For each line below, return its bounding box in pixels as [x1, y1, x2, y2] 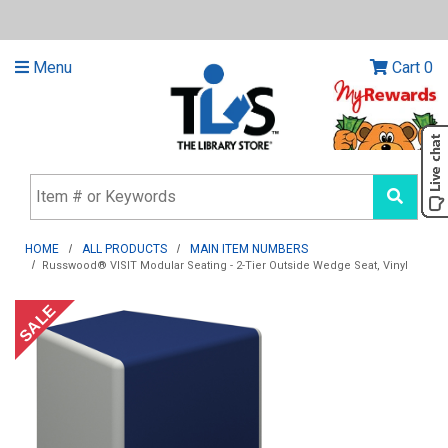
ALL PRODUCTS [82, 242, 168, 257]
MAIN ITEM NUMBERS [190, 242, 309, 257]
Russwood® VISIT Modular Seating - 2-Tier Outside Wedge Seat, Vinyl [42, 259, 409, 273]
